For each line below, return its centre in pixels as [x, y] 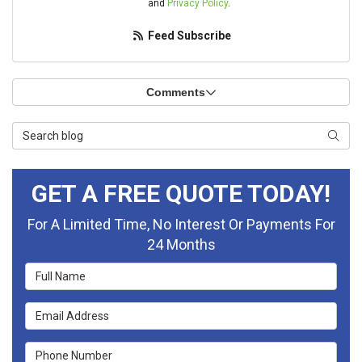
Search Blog [48, 131]
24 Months [181, 245]
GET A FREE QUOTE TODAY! [181, 194]
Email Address [68, 311]
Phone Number [70, 351]
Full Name [54, 271]
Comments [175, 93]
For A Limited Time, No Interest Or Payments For [181, 225]
